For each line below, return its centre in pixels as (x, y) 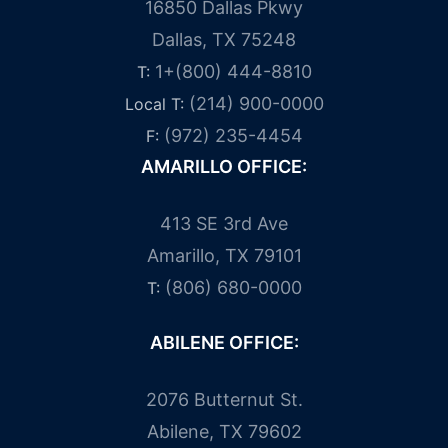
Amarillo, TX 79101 (224, 255)
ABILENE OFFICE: (224, 342)
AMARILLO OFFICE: (224, 166)
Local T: (156, 103)
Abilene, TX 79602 (224, 431)
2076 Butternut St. (224, 399)
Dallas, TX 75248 (224, 39)
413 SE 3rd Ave (224, 223)
